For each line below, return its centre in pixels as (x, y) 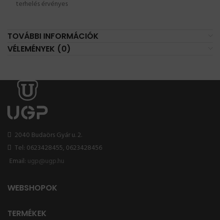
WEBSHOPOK (32, 188)
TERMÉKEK (27, 213)
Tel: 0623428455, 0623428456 (58, 148)
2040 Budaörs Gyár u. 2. (48, 135)
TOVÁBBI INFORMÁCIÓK (53, 36)
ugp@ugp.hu (46, 161)
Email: (18, 161)
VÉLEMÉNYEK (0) (39, 49)
